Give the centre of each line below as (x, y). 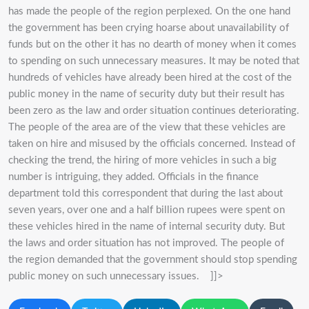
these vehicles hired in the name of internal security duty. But (147, 227)
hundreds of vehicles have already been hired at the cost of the (150, 78)
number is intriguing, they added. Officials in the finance (133, 177)
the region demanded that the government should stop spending (153, 260)
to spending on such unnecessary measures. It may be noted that (154, 61)
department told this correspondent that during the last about (146, 194)
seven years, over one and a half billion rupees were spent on (147, 210)
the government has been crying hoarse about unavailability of (149, 28)
